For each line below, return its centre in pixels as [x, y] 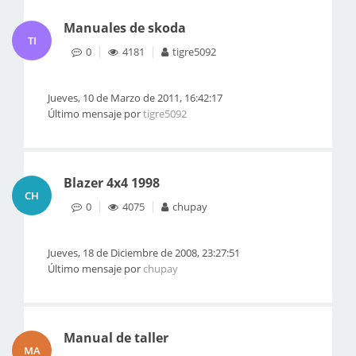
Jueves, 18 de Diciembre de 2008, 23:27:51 [144, 253]
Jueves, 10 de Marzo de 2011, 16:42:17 [135, 98]
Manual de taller [116, 338]
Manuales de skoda [125, 28]
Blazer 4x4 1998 [112, 183]
